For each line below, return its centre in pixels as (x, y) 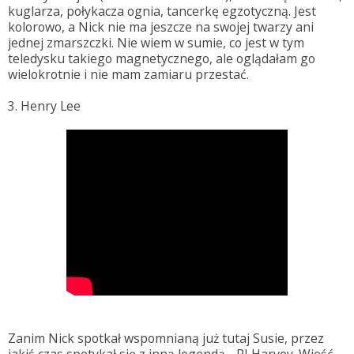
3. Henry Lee (44, 105)
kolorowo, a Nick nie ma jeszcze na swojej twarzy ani (161, 26)
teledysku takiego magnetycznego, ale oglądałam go (162, 58)
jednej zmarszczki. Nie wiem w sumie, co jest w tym (156, 42)
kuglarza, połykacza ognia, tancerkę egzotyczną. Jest (162, 11)
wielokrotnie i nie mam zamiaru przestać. (128, 74)
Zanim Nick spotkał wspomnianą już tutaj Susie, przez (166, 338)
